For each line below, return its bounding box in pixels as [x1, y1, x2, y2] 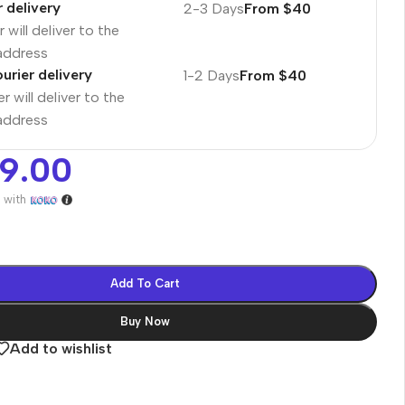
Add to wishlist [10, 339, 113, 357]
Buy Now [120, 314, 171, 328]
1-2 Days [183, 66, 240, 84]
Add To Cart [110, 276, 181, 290]
